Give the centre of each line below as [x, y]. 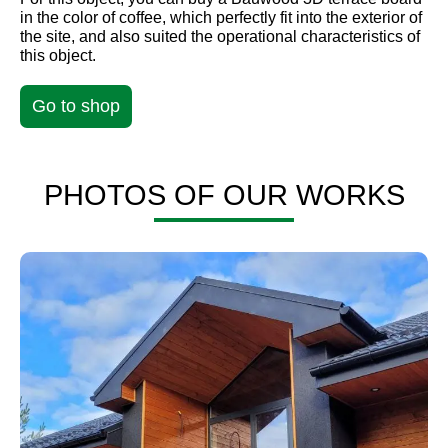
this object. [58, 55]
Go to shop [76, 106]
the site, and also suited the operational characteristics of [220, 36]
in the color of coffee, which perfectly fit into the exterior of [221, 17]
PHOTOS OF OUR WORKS [224, 195]
